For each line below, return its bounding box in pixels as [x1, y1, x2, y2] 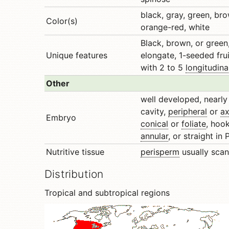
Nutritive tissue [46, 147, 104, 157]
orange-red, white [141, 22, 210, 32]
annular [141, 131, 168, 141]
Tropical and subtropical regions [44, 188, 170, 198]
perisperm [141, 147, 179, 157]
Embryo [46, 112, 76, 123]
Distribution [44, 168, 104, 180]
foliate [181, 119, 206, 129]
